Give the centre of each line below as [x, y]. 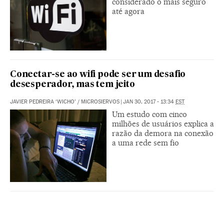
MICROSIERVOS [100, 101]
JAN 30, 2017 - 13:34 [149, 101]
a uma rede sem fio [145, 142]
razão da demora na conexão [163, 133]
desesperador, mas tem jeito [72, 84]
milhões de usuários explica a [163, 123]
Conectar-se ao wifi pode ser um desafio [98, 74]
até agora [128, 11]
